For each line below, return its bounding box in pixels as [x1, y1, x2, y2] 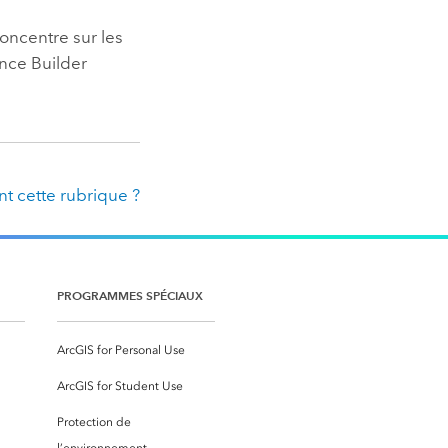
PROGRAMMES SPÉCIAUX [57, 287, 203, 303]
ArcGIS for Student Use [57, 378, 183, 393]
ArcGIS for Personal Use [57, 342, 185, 357]
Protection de [57, 414, 131, 429]
